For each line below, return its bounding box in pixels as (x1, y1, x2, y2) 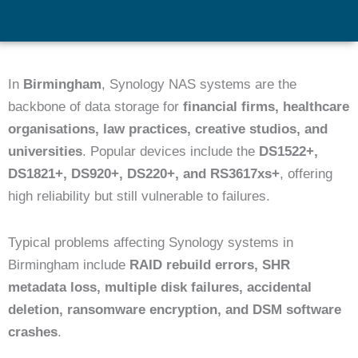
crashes (8, 324, 58, 340)
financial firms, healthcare (183, 98, 349, 114)
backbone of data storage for (8, 98, 183, 114)
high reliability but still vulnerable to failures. (8, 188, 270, 204)
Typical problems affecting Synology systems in (8, 234, 293, 250)
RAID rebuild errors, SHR (129, 257, 290, 272)
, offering (280, 165, 332, 181)
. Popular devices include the (82, 143, 259, 159)
